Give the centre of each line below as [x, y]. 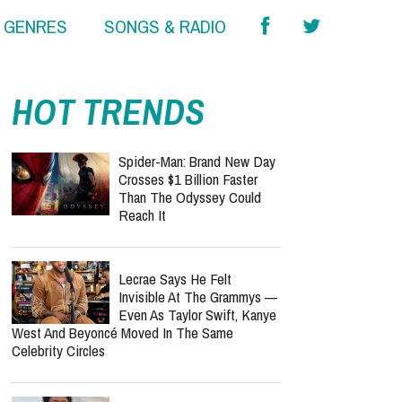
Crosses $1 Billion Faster [188, 179]
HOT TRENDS [108, 112]
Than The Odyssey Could [190, 197]
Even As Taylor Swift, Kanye [197, 315]
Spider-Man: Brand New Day [197, 161]
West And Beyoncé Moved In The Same [122, 332]
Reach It [142, 215]
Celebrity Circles [58, 350]
